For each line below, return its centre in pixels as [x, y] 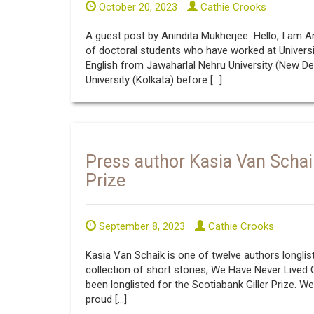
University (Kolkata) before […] [154, 80]
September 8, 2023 [141, 226]
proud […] [106, 299]
